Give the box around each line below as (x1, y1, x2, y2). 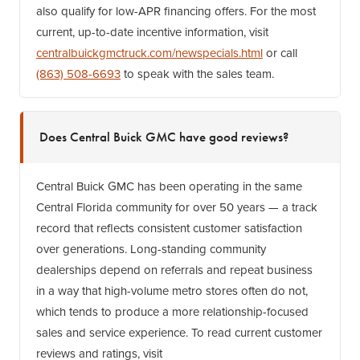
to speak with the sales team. (121, 65, 274, 83)
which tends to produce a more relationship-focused (36, 303, 309, 321)
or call (263, 44, 297, 62)
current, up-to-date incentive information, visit (36, 23, 268, 41)
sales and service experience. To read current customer (36, 324, 322, 342)
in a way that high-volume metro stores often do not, (36, 282, 308, 300)
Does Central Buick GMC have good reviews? (39, 129, 288, 146)
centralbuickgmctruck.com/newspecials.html (36, 44, 263, 62)
